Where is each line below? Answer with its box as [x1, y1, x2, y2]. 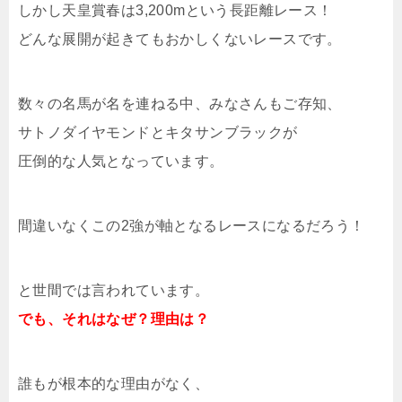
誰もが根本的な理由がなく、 [18, 376, 210, 391]
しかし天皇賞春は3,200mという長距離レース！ [18, 3, 333, 18]
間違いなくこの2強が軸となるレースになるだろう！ [18, 218, 365, 233]
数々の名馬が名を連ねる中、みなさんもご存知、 [18, 96, 342, 111]
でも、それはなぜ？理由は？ [18, 311, 210, 327]
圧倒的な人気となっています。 [18, 153, 224, 169]
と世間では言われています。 [18, 283, 210, 298]
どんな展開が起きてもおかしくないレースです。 [18, 31, 342, 47]
